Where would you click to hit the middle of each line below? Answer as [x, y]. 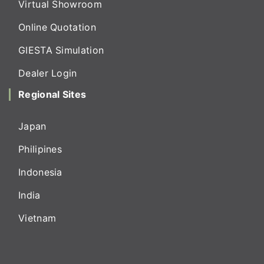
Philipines [40, 149]
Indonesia [40, 172]
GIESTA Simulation [61, 50]
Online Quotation [57, 27]
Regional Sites [52, 94]
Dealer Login [48, 73]
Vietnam [37, 218]
